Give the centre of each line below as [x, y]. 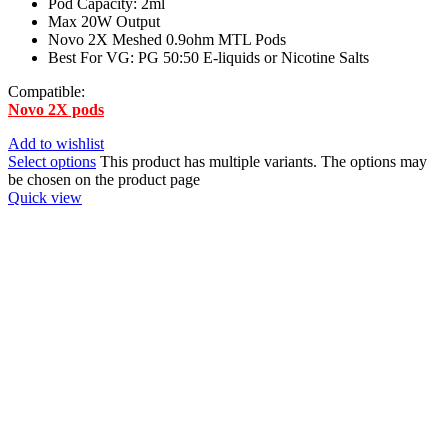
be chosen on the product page [104, 180]
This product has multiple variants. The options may [263, 162]
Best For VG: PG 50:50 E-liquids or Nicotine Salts [208, 58]
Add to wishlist [56, 144]
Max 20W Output [104, 22]
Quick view [45, 198]
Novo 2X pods [56, 110]
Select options [52, 162]
